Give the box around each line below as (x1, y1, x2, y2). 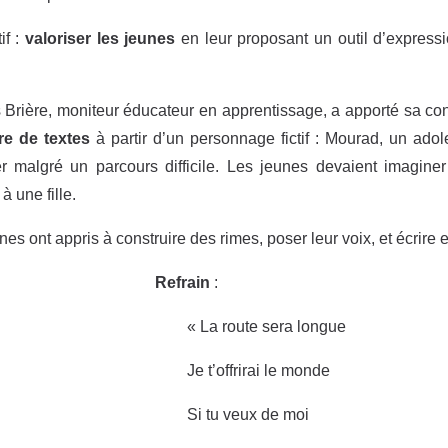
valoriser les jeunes (24, 30, 181, 48)
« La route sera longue (186, 318, 346, 336)
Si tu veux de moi (186, 406, 309, 424)
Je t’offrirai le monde (186, 362, 330, 380)
